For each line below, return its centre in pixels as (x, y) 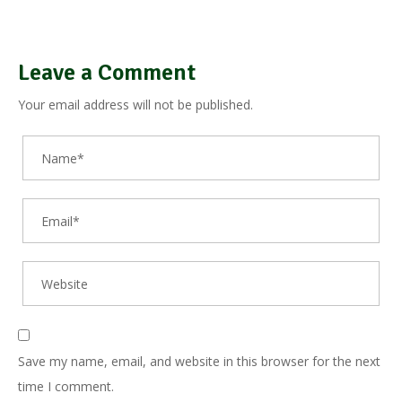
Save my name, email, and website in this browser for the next (199, 362)
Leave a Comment (107, 73)
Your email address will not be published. (135, 105)
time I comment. (66, 387)
